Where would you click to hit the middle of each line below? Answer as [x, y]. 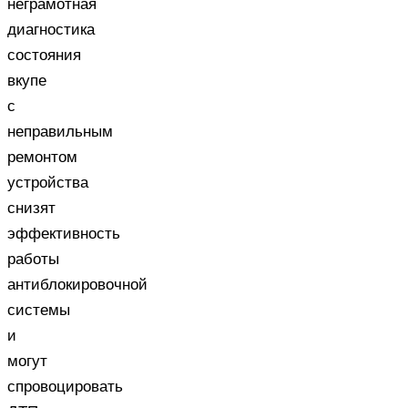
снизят [31, 208]
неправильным [60, 131]
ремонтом [42, 157]
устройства [48, 182]
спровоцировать [65, 386]
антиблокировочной [77, 284]
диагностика [51, 29]
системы [39, 310]
